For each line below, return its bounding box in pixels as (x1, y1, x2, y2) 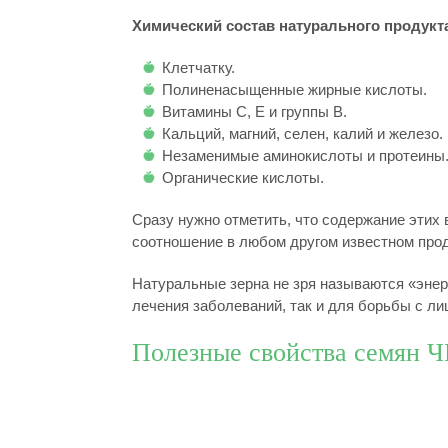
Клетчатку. (162, 59, 235, 76)
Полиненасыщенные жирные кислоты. (162, 81, 427, 98)
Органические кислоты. (162, 169, 324, 186)
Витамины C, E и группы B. (162, 103, 347, 120)
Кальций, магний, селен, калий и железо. (162, 125, 443, 142)
